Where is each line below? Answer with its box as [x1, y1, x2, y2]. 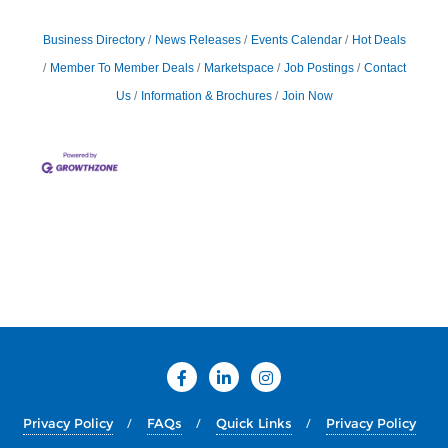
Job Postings [283, 61, 354, 76]
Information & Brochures [140, 89, 272, 104]
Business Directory [42, 33, 145, 48]
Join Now [281, 89, 333, 104]
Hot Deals [351, 33, 406, 48]
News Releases [154, 33, 241, 48]
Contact [363, 61, 406, 76]
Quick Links [215, 414, 292, 431]
